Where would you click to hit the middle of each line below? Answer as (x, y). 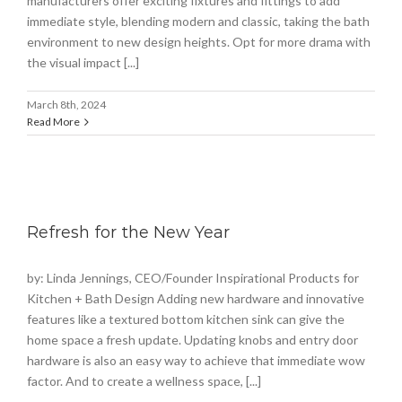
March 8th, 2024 (66, 105)
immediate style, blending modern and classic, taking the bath (198, 22)
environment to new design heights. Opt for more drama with (199, 42)
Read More (53, 122)
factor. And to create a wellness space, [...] (144, 381)
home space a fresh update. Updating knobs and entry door (192, 340)
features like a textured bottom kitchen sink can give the (186, 319)
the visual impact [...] (83, 63)
